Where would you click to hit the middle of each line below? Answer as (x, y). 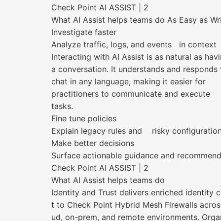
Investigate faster (84, 32)
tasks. (62, 106)
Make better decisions (93, 143)
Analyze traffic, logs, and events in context (134, 44)
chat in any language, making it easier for (129, 81)
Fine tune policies (84, 118)
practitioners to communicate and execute (131, 94)
